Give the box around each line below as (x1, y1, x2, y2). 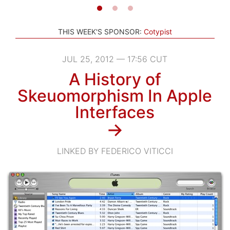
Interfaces (75, 102, 155, 122)
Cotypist (144, 27, 172, 36)
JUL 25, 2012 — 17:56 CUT (62, 53, 168, 64)
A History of (68, 69, 161, 89)
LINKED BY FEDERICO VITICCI (56, 145, 173, 156)
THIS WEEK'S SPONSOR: (58, 27, 142, 36)
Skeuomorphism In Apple (17, 85, 213, 106)
